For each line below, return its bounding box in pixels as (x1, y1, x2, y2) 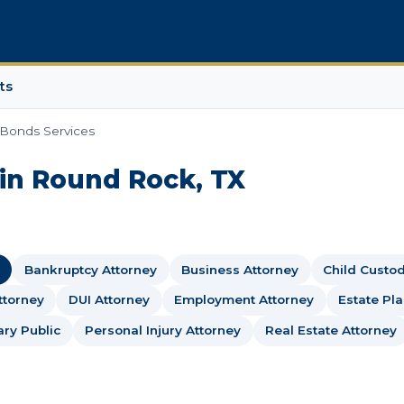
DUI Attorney (68, 292, 150, 308)
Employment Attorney (174, 292, 315, 308)
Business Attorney (181, 262, 299, 277)
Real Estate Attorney (265, 323, 398, 338)
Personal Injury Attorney (85, 323, 242, 338)
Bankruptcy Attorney (23, 262, 157, 277)
